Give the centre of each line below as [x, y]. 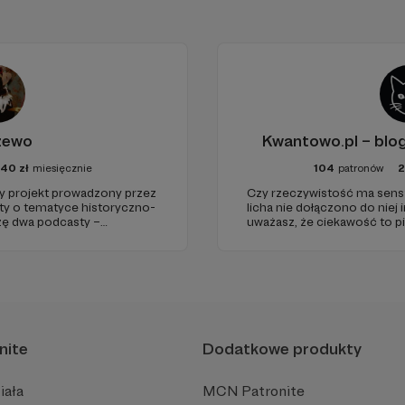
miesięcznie [62, 168]
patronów [361, 168]
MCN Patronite [254, 391]
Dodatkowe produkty [282, 348]
